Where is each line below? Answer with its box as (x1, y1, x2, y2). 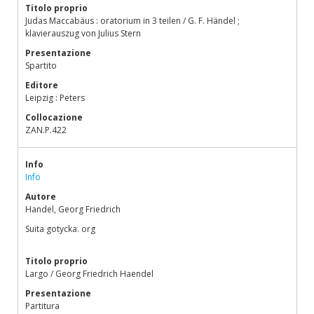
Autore (25, 191, 56, 203)
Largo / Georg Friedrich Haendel (25, 268, 153, 280)
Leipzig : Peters (25, 92, 85, 104)
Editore (25, 79, 58, 91)
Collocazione (25, 111, 83, 123)
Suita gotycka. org (25, 223, 95, 235)
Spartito (25, 60, 57, 71)
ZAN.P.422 (25, 124, 67, 136)
